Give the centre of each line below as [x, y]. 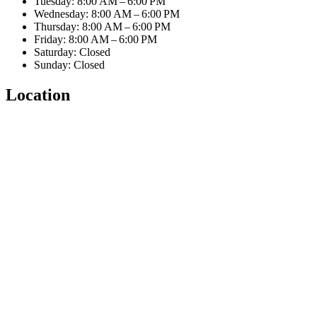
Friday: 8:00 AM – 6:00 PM [96, 40]
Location [38, 95]
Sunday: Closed [69, 65]
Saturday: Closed [72, 52]
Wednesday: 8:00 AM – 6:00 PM [107, 14]
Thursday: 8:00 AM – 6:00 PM [102, 27]
